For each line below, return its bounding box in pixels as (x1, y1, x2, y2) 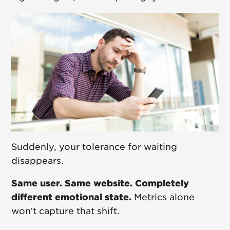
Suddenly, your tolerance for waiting (11, 142, 178, 152)
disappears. (11, 156, 64, 166)
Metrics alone (131, 192, 195, 203)
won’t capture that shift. (11, 206, 120, 217)
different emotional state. (11, 192, 132, 203)
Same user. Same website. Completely (11, 178, 189, 189)
